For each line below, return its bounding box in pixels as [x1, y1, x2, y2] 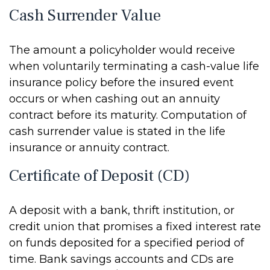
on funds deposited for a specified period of [9, 236, 244, 250]
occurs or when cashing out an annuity [9, 92, 220, 105]
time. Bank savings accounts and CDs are [9, 253, 234, 266]
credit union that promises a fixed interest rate [9, 220, 261, 233]
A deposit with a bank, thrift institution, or [9, 204, 234, 217]
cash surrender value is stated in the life [9, 125, 225, 138]
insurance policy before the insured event [9, 76, 234, 89]
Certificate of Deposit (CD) [9, 165, 190, 186]
